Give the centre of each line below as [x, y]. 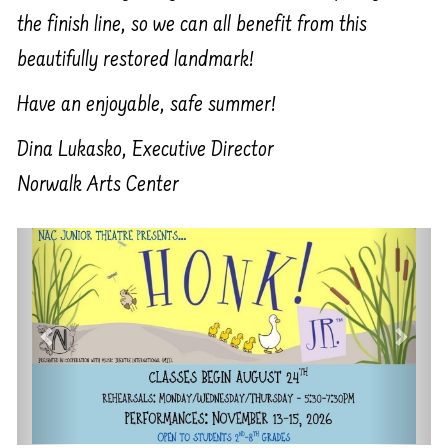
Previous [86, 240]
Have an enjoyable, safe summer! [146, 105]
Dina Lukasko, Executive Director [145, 150]
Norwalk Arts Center [98, 185]
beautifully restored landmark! [135, 60]
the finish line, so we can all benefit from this [192, 25]
